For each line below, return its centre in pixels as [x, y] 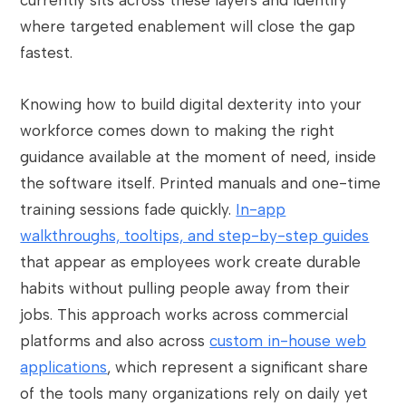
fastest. [47, 53]
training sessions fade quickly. [128, 209]
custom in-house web [288, 341]
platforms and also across [115, 341]
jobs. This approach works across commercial [184, 314]
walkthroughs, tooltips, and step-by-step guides [195, 236]
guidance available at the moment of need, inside [198, 157]
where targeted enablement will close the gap [188, 26]
